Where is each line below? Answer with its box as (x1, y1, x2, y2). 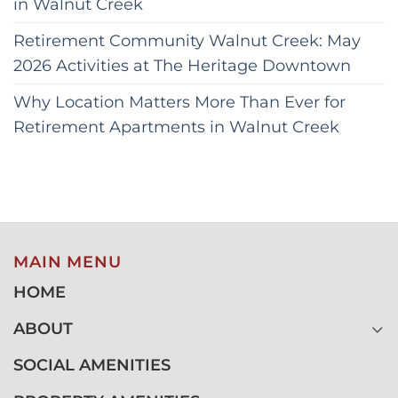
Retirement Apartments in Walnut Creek (13, 116, 344, 136)
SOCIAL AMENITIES (13, 354, 171, 374)
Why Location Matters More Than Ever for (13, 92, 346, 111)
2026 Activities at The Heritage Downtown (13, 55, 355, 75)
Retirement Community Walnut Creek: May (13, 30, 361, 50)
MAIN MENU (13, 251, 122, 271)
